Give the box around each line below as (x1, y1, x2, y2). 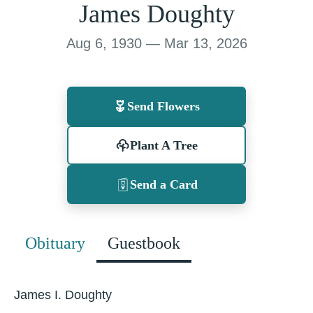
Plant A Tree (129, 138, 198, 152)
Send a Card (129, 177, 198, 191)
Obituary (25, 234, 85, 252)
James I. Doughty (14, 288, 112, 302)
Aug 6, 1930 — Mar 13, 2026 (66, 36, 247, 51)
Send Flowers (127, 99, 200, 113)
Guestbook (108, 234, 180, 252)
